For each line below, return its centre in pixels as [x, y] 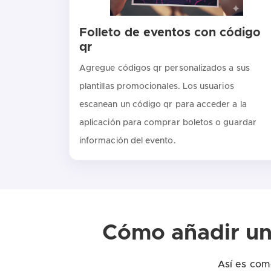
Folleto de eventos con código [170, 32]
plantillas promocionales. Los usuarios [157, 86]
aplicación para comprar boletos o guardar [168, 122]
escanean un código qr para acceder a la [163, 104]
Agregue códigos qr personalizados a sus [165, 68]
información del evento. [128, 141]
